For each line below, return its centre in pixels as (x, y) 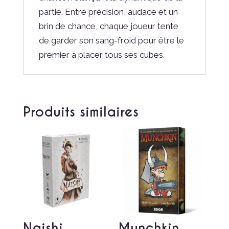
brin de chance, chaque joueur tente (108, 26)
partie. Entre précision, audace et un (108, 12)
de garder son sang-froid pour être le (111, 41)
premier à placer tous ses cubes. (101, 55)
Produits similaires (81, 112)
